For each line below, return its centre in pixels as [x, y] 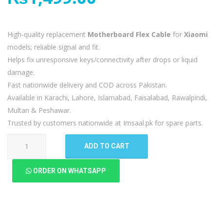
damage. [21, 72]
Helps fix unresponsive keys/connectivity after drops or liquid [102, 59]
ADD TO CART [107, 146]
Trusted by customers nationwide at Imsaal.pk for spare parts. [105, 123]
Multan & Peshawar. [39, 110]
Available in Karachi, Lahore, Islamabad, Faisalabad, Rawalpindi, [107, 97]
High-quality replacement [47, 34]
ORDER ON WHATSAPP [69, 171]
